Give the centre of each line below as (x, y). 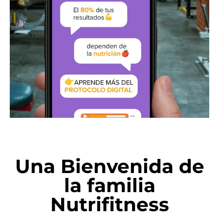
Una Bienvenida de (109, 166)
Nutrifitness (109, 204)
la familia (109, 185)
